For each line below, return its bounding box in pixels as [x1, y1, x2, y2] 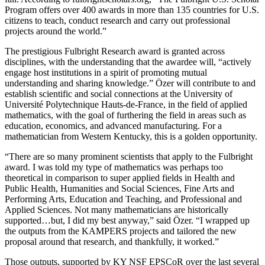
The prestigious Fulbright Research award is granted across [5, 46, 225, 56]
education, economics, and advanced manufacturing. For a [5, 120, 222, 131]
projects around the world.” [5, 25, 109, 36]
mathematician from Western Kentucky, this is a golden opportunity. [5, 131, 257, 141]
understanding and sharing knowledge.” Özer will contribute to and [5, 77, 256, 88]
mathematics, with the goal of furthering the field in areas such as [5, 109, 246, 120]
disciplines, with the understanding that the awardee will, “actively [5, 56, 251, 67]
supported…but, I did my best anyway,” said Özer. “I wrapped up [5, 215, 250, 225]
